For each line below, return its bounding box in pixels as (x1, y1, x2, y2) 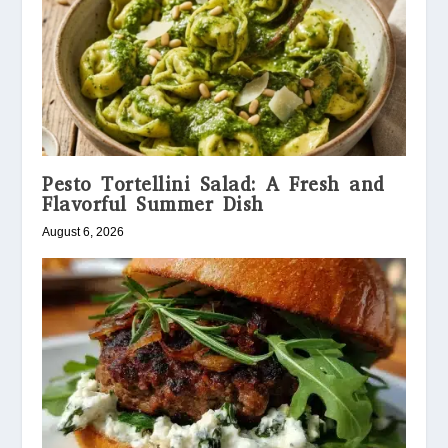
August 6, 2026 (42, 224, 125, 239)
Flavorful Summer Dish (42, 191, 264, 217)
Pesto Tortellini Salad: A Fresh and (42, 171, 385, 197)
